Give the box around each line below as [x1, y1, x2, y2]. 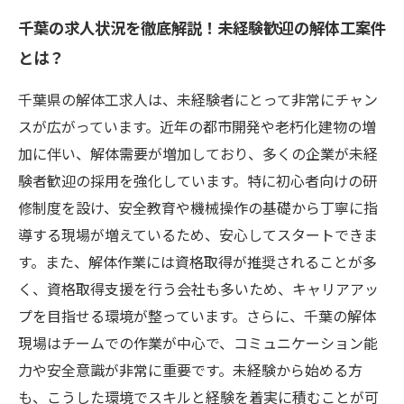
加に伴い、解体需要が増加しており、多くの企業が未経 [18, 142, 378, 164]
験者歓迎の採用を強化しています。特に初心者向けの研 [18, 170, 377, 191]
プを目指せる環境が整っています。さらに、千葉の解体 [18, 305, 376, 326]
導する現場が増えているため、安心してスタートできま [18, 224, 378, 245]
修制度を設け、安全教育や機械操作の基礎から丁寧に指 [18, 197, 378, 218]
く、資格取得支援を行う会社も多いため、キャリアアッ [18, 278, 379, 299]
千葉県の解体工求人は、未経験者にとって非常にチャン [18, 88, 378, 110]
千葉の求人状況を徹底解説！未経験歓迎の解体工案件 [18, 15, 386, 39]
